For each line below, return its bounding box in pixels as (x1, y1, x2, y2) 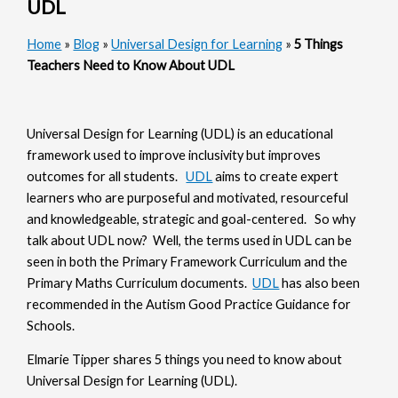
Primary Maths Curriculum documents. (27, 275, 253, 291)
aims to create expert (212, 168, 339, 184)
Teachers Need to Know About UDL (27, 57, 235, 73)
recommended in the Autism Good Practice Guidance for (27, 296, 352, 312)
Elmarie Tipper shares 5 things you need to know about (27, 352, 343, 368)
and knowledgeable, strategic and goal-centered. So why (27, 211, 356, 227)
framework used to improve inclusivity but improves (27, 147, 322, 163)
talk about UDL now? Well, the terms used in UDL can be (27, 232, 353, 248)
